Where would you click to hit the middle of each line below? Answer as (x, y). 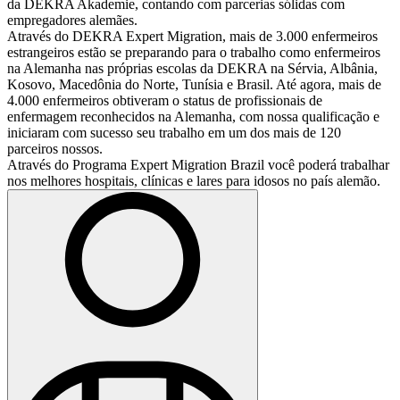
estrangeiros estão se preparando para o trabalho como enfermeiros (194, 53)
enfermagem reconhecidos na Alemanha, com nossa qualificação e (193, 117)
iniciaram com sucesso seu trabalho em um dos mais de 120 (174, 133)
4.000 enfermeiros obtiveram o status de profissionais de (165, 101)
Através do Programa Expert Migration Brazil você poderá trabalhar (198, 165)
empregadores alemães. (72, 21)
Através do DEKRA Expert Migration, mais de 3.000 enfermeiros (192, 37)
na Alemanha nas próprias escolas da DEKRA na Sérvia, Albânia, (192, 69)
